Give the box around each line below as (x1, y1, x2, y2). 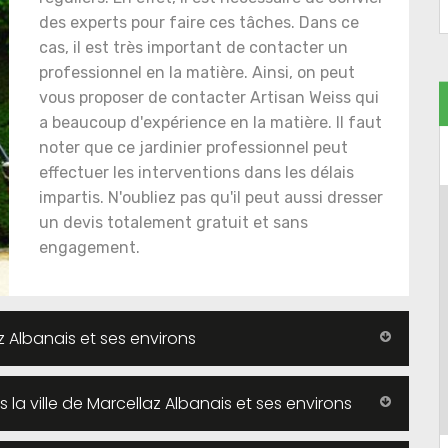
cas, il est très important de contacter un (39, 37, 348, 57)
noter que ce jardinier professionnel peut (39, 137, 348, 157)
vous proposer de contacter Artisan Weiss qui (39, 87, 379, 107)
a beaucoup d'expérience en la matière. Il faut (39, 112, 382, 132)
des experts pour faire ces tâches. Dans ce (39, 12, 359, 32)
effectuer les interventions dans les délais (39, 162, 354, 182)
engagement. (39, 237, 140, 257)
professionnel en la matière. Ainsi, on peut (39, 62, 355, 82)
